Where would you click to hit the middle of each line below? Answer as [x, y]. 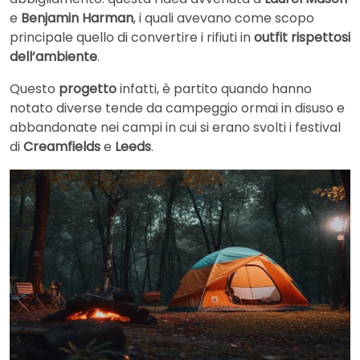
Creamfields [63, 147]
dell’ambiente [53, 57]
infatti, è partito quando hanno [216, 89]
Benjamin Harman [77, 18]
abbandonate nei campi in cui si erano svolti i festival [175, 128]
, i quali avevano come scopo [224, 18]
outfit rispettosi [302, 38]
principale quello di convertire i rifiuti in [132, 38]
